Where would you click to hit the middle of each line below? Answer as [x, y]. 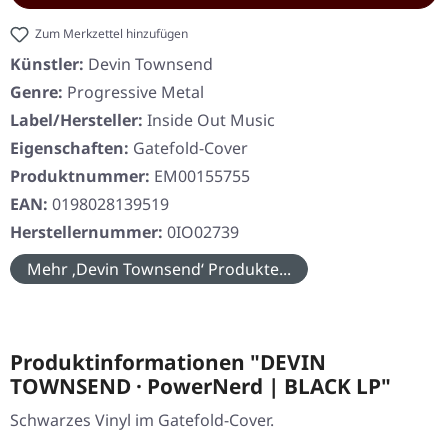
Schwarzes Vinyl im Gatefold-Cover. [142, 420]
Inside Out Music [211, 120]
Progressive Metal [135, 92]
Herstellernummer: [88, 232]
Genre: [36, 92]
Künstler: [47, 64]
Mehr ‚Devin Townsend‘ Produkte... [159, 269]
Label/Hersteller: [76, 120]
